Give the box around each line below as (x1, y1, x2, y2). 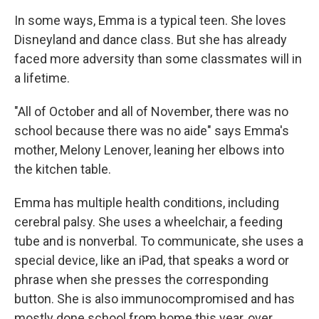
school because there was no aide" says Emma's (14, 123, 289, 138)
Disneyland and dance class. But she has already (14, 32, 287, 47)
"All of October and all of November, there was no (14, 104, 288, 119)
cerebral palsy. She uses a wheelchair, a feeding (14, 214, 283, 229)
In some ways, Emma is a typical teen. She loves (14, 13, 286, 28)
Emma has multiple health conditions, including (14, 195, 279, 210)
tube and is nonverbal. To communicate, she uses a (14, 234, 303, 249)
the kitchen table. (14, 162, 111, 177)
